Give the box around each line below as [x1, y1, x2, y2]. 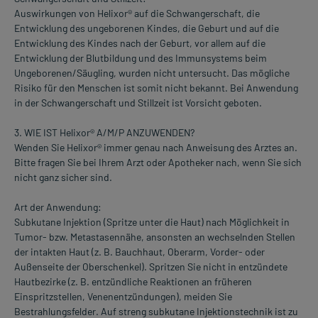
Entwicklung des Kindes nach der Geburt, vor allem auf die [14, 37, 265, 50]
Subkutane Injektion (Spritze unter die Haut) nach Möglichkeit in [14, 216, 290, 229]
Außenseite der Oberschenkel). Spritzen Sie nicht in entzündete [14, 261, 287, 273]
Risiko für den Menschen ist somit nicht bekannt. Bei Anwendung [14, 82, 298, 94]
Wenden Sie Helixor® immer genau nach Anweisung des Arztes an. [14, 141, 297, 154]
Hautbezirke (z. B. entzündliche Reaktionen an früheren [14, 275, 252, 288]
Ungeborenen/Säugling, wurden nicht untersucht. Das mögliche [14, 67, 290, 79]
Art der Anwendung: [14, 201, 102, 214]
